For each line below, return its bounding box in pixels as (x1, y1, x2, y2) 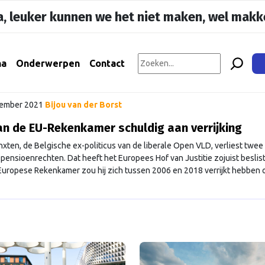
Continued (93, 190, 132, 200)
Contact (89, 58, 125, 69)
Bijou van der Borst (44, 99, 122, 109)
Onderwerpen (16, 58, 80, 69)
